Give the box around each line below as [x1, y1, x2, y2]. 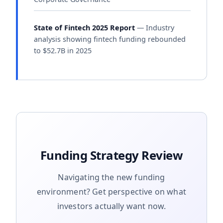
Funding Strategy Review [40, 146, 183, 163]
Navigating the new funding [58, 171, 165, 183]
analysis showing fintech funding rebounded [34, 34, 186, 44]
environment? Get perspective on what [37, 186, 186, 197]
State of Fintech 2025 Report [34, 23, 135, 33]
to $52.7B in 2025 [34, 46, 92, 56]
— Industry [135, 23, 174, 33]
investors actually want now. [57, 200, 166, 212]
